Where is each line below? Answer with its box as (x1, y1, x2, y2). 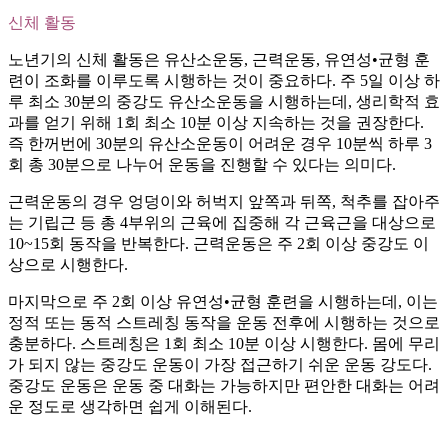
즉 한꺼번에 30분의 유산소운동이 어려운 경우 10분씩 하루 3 (8, 135, 432, 153)
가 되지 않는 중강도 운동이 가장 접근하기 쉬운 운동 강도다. (8, 356, 432, 374)
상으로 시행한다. (8, 256, 128, 274)
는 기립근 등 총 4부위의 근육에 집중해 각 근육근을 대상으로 (8, 214, 436, 232)
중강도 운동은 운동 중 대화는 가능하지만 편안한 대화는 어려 (8, 377, 440, 395)
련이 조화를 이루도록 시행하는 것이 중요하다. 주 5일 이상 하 (8, 72, 440, 90)
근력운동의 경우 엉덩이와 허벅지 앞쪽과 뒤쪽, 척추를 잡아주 (8, 193, 440, 211)
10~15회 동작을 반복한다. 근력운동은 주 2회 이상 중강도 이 (8, 235, 429, 253)
